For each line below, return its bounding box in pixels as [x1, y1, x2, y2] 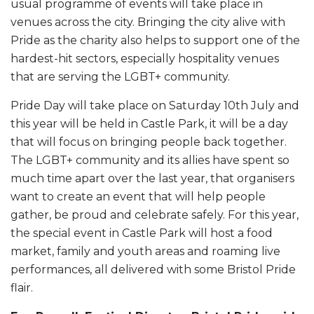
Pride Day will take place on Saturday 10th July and [11, 98, 299, 112]
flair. [11, 280, 39, 294]
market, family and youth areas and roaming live [11, 244, 280, 258]
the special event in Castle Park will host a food [11, 226, 273, 240]
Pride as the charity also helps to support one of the [11, 33, 300, 47]
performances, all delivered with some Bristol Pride [11, 262, 296, 276]
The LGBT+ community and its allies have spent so [11, 153, 289, 167]
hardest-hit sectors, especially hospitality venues [11, 51, 279, 65]
